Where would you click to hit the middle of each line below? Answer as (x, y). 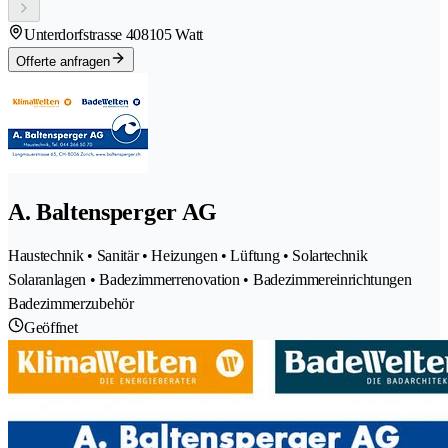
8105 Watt (172, 35)
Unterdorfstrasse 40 (82, 35)
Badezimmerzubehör (71, 303)
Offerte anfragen (63, 62)
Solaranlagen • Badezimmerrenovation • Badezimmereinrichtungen (210, 279)
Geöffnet (51, 327)
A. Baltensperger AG (112, 211)
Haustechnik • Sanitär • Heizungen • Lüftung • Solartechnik (188, 255)
